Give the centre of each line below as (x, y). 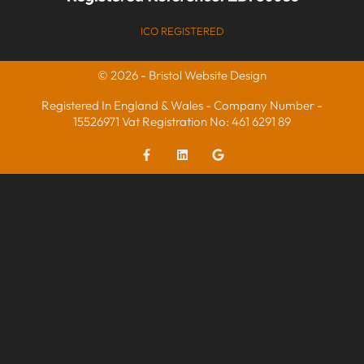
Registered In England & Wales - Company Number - (182, 105)
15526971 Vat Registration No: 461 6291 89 (182, 121)
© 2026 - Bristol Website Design (182, 75)
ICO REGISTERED (182, 30)
